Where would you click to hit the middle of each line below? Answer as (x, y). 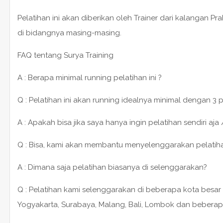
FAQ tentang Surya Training (65, 55)
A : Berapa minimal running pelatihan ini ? (89, 77)
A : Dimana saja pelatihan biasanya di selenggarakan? (112, 167)
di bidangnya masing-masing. (69, 33)
